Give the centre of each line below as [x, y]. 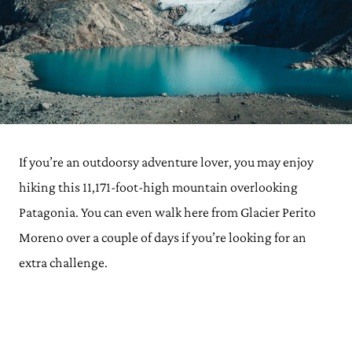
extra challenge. [63, 262]
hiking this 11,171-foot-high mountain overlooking [158, 187]
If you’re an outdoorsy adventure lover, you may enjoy [166, 162]
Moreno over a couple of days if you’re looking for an [163, 237]
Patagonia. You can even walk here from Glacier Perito [167, 212]
